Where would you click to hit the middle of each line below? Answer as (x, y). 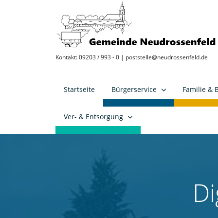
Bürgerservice (134, 89)
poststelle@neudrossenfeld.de (167, 57)
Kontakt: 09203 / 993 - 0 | (91, 57)
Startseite (79, 89)
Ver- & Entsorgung (93, 116)
